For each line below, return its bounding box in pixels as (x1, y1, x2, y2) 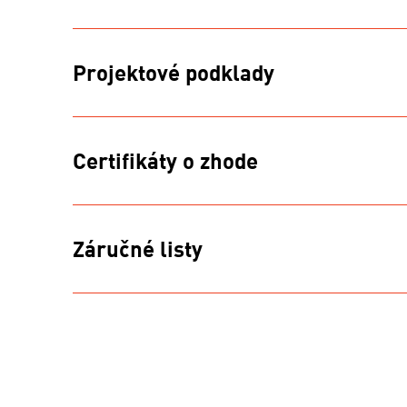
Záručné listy (73, 234, 203, 263)
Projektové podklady (73, 58, 274, 86)
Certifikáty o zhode (73, 146, 258, 174)
